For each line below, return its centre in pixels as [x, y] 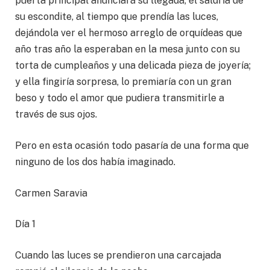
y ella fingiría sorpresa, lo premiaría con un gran [123, 82]
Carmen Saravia [52, 193]
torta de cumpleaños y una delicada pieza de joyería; [133, 66]
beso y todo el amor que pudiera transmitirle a [120, 98]
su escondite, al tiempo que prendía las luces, [117, 17]
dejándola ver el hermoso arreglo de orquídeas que [129, 33]
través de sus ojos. [56, 115]
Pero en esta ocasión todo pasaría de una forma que [132, 145]
